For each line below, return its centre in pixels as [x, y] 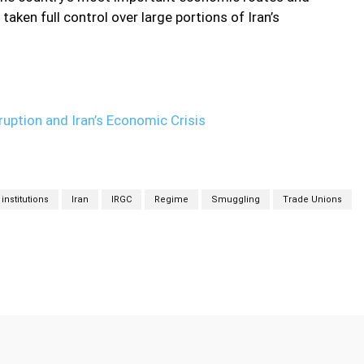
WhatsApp [241, 269]
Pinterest [138, 269]
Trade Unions [312, 200]
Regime [171, 200]
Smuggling [236, 200]
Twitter [45, 269]
